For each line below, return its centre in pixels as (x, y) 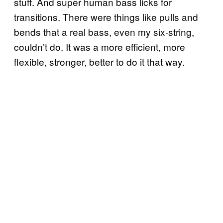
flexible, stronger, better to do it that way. (99, 61)
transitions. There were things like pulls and (106, 16)
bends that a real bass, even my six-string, (104, 31)
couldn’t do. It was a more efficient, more (100, 46)
